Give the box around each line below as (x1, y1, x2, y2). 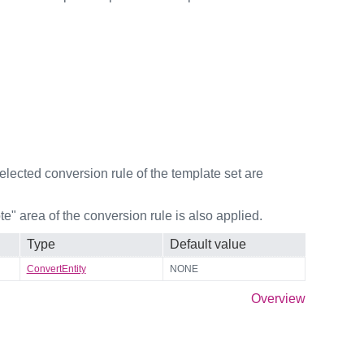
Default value (169, 236, 246, 251)
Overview (251, 291, 305, 305)
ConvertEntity (26, 262, 86, 275)
